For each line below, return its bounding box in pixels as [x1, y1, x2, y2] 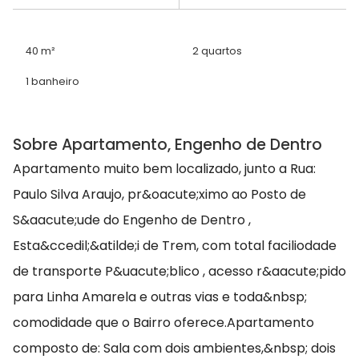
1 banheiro [26, 75, 79, 89]
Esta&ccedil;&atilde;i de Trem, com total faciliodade [13, 236, 337, 256]
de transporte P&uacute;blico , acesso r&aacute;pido [13, 262, 346, 281]
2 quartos [192, 44, 242, 58]
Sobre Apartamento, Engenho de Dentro [13, 134, 322, 156]
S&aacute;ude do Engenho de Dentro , [13, 211, 251, 230]
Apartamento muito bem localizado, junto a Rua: [13, 159, 316, 179]
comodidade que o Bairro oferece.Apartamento [13, 313, 314, 333]
